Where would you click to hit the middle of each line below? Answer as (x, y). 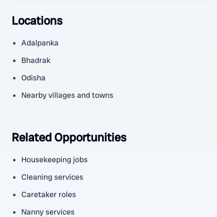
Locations (37, 21)
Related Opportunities (69, 137)
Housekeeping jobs (54, 160)
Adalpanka (40, 43)
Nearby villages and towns (67, 95)
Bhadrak (36, 60)
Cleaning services (52, 177)
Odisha (33, 78)
